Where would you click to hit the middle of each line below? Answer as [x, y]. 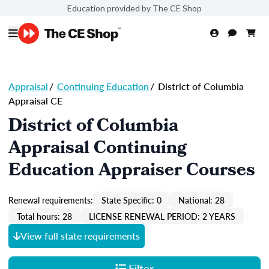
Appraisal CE [35, 101]
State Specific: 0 [131, 200]
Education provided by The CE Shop [134, 8]
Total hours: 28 [44, 216]
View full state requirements [80, 236]
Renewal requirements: [51, 200]
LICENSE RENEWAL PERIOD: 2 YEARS [162, 216]
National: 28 [201, 200]
